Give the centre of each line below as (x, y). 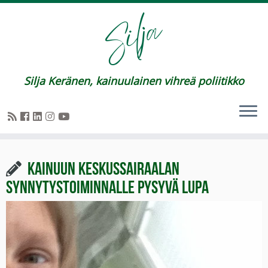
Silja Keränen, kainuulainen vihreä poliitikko (134, 81)
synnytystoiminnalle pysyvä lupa (107, 185)
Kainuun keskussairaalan (103, 167)
